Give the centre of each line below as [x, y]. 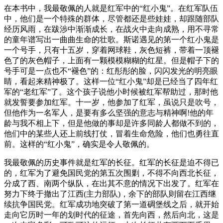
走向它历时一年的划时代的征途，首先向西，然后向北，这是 [111, 215]
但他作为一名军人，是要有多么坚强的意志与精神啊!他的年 [109, 112]
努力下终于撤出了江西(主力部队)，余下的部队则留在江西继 [110, 194]
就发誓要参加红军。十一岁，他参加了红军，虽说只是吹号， [111, 102]
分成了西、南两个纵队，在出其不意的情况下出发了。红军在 [111, 183]
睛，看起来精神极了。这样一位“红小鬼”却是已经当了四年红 [111, 81]
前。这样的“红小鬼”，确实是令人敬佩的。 [79, 144]
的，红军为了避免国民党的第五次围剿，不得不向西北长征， [111, 173]
